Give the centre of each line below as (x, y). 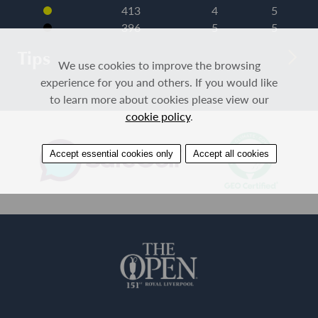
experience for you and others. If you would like (159, 82)
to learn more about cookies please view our (159, 99)
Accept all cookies (231, 153)
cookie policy (158, 116)
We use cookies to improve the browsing (159, 65)
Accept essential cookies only (111, 153)
